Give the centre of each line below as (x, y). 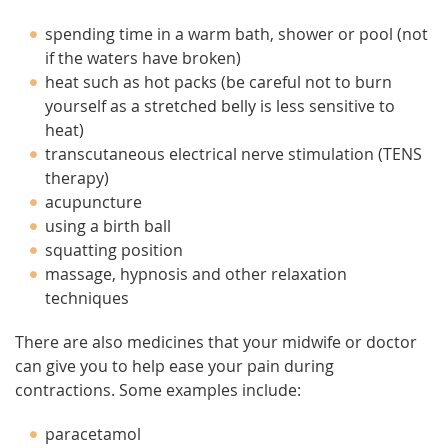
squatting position (114, 250)
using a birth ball (108, 226)
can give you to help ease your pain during (174, 366)
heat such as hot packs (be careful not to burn (218, 82)
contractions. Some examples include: (158, 390)
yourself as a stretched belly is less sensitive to (220, 106)
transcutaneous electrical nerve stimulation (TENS (233, 154)
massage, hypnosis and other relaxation (196, 274)
